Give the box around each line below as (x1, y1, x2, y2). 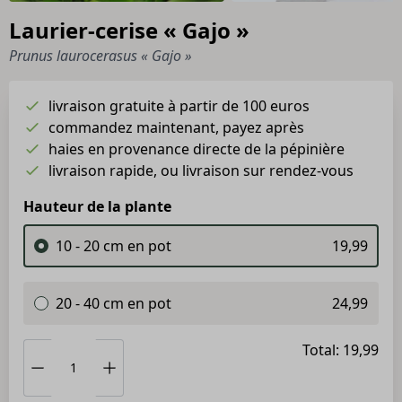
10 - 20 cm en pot (56, 236, 171, 256)
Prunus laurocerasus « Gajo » (9, 46, 192, 66)
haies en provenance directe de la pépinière (48, 139, 345, 159)
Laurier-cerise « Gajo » (9, 15, 249, 45)
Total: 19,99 (301, 340, 379, 360)
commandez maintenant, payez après (48, 118, 304, 137)
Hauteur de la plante (23, 197, 171, 216)
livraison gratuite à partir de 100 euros (48, 96, 310, 116)
